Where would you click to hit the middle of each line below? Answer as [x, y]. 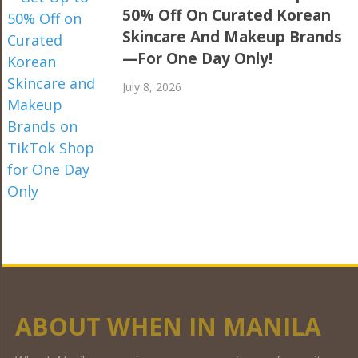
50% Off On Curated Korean [227, 15]
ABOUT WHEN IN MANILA [168, 326]
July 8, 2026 [152, 87]
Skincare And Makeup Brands [233, 37]
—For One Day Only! [198, 58]
